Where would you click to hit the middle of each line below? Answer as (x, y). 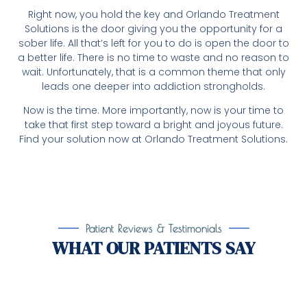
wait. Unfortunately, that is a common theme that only (153, 72)
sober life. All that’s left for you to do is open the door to (153, 43)
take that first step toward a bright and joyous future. (153, 125)
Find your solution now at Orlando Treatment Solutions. (153, 139)
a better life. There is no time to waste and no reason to (153, 57)
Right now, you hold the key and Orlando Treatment (153, 14)
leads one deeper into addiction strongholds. (153, 86)
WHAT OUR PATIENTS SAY (153, 248)
